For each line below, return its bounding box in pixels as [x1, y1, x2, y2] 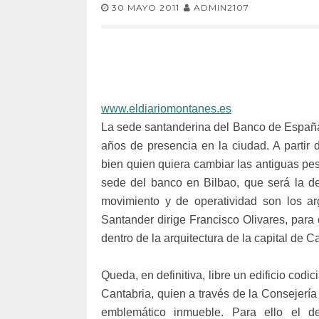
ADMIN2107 [194, 2, 249, 14]
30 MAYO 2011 [112, 2, 179, 14]
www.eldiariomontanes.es [101, 103, 231, 115]
